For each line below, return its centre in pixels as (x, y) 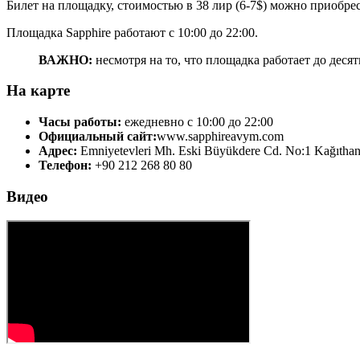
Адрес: (58, 150)
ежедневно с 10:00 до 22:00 (197, 121)
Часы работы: (80, 121)
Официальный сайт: (98, 136)
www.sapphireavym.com (220, 136)
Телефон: (65, 165)
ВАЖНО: (70, 59)
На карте (38, 91)
